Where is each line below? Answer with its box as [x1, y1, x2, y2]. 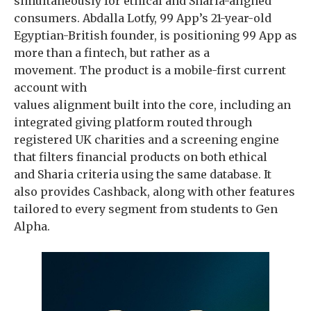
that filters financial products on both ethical [14, 150, 267, 164]
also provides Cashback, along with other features [14, 185, 295, 199]
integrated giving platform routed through [14, 115, 252, 129]
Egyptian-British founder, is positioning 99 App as [14, 28, 297, 42]
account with [14, 81, 87, 94]
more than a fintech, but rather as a [14, 46, 210, 60]
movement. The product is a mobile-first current [14, 63, 286, 77]
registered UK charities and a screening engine [14, 133, 279, 146]
